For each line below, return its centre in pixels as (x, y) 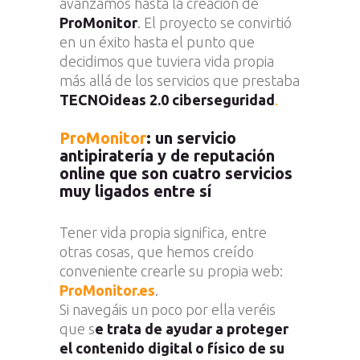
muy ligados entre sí (135, 191)
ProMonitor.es (107, 290)
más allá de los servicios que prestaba (180, 81)
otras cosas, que (111, 252)
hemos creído (210, 252)
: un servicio (191, 138)
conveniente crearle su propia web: (171, 271)
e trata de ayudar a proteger (192, 329)
